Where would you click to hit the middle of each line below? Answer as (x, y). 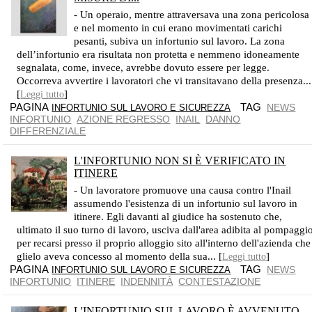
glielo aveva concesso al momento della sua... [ (120, 256)
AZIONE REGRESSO (124, 119)
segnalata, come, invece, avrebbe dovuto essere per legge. (143, 68)
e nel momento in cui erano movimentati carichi (178, 28)
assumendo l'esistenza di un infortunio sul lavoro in (186, 203)
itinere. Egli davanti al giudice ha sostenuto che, (178, 217)
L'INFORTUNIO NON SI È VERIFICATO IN (180, 161)
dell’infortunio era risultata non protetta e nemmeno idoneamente (158, 54)
